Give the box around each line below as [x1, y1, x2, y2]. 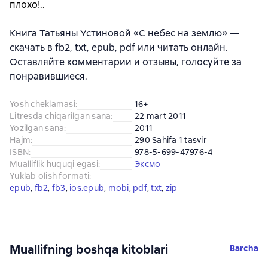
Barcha [229, 242, 258, 254]
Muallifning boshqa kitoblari [10, 241, 168, 257]
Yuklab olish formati [10, 170, 89, 181]
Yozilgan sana [10, 122, 65, 133]
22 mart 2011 [135, 110, 186, 121]
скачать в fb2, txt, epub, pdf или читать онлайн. [10, 41, 228, 54]
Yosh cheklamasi [10, 98, 75, 109]
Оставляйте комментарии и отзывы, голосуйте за [10, 55, 242, 68]
